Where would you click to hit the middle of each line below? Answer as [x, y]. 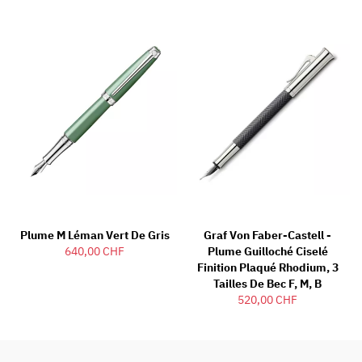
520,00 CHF [267, 300]
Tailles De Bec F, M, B [267, 284]
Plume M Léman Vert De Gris [95, 236]
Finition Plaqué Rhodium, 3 [267, 268]
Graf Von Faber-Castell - [267, 236]
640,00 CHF [95, 252]
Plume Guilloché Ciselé [267, 252]
